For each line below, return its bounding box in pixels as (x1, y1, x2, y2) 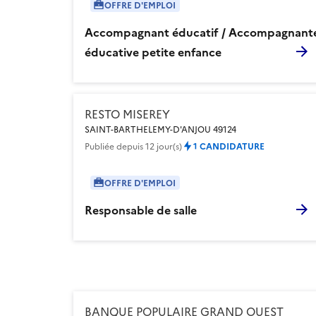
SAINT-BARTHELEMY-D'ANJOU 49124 (85, 122, 236, 135)
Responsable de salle (85, 201, 197, 217)
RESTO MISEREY (85, 105, 170, 121)
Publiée (85, 139, 116, 152)
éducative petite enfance (85, 43, 221, 59)
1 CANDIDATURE (193, 139, 265, 152)
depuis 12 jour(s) (116, 139, 182, 152)
